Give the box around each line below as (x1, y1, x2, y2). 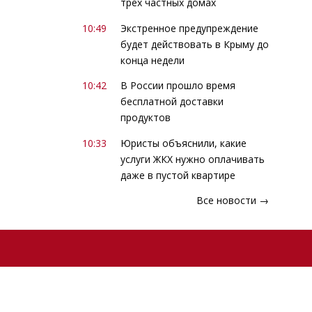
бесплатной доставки (120, 95, 224, 109)
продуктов (120, 111, 171, 125)
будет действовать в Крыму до (120, 37, 269, 51)
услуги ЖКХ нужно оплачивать (120, 152, 265, 166)
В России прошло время (120, 79, 235, 93)
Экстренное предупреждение (120, 21, 258, 35)
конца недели (120, 53, 185, 67)
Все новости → (196, 194, 269, 208)
